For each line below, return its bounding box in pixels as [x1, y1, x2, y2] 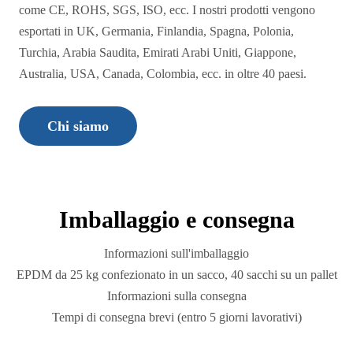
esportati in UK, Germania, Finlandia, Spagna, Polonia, [19, 23, 294, 39]
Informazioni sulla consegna [106, 288, 247, 304]
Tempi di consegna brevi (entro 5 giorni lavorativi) [51, 310, 302, 325]
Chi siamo [47, 118, 109, 135]
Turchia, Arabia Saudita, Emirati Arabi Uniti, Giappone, [19, 44, 296, 60]
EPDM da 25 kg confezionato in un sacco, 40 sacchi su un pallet [16, 267, 337, 283]
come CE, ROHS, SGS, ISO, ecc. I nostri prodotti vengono [19, 2, 315, 17]
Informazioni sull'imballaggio [104, 246, 249, 262]
